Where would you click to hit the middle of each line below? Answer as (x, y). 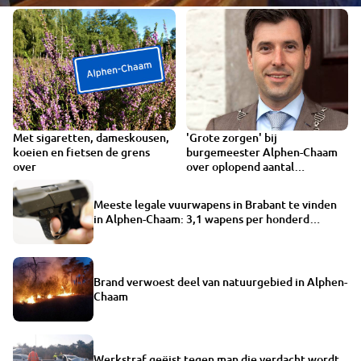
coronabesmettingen (240, 181)
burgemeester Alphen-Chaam (261, 152)
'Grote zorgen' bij (231, 138)
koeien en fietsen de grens (81, 152)
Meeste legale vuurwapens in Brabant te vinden (215, 204)
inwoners (117, 233)
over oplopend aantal (240, 167)
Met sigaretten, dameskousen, (91, 138)
